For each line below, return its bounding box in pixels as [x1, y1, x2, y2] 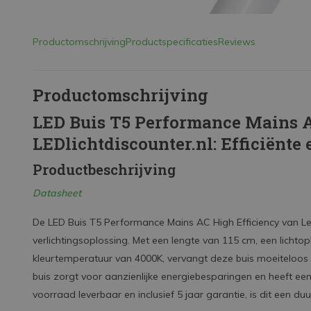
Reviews [218, 35, 255, 48]
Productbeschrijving [33, 160, 176, 178]
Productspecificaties [126, 35, 218, 48]
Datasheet [33, 187, 81, 199]
